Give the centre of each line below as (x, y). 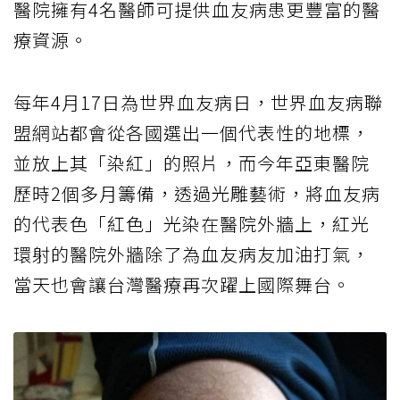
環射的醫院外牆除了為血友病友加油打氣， (192, 254)
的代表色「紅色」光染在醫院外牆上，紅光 (192, 224)
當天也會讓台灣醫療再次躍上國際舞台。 (182, 285)
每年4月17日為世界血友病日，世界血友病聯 (198, 103)
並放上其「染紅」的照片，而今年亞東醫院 (192, 163)
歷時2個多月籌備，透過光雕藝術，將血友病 (197, 194)
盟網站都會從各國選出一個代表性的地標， (192, 133)
